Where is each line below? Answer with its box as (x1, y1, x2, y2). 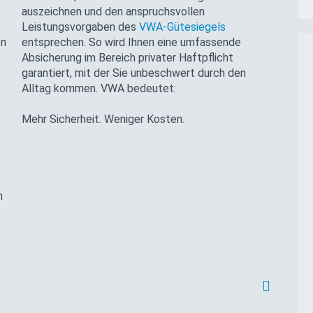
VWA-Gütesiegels (138, 20, 226, 34)
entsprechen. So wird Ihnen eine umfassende (21, 35, 241, 49)
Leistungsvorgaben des (21, 20, 139, 34)
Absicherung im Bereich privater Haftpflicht (21, 50, 233, 64)
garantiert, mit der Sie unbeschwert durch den (21, 66, 246, 80)
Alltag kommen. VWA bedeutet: (21, 81, 176, 95)
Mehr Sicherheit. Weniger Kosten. (21, 112, 184, 126)
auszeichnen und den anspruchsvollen (21, 4, 205, 18)
